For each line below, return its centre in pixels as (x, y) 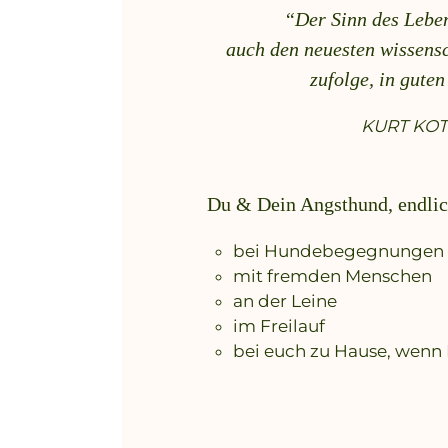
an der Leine (284, 300)
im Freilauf (278, 325)
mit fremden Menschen (332, 275)
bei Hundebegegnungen (338, 250)
